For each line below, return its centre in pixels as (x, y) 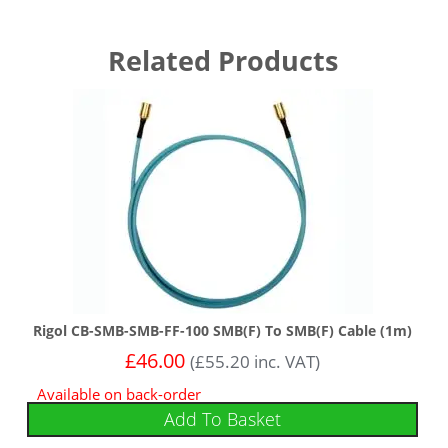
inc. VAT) (285, 362)
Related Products (222, 61)
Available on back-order (119, 394)
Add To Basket (223, 419)
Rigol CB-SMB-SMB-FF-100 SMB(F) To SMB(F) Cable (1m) (223, 331)
